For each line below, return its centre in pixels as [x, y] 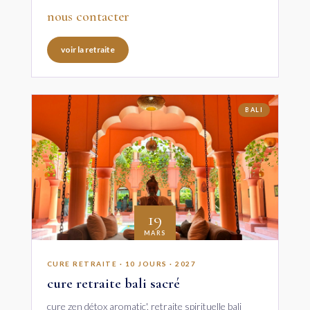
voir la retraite [88, 49]
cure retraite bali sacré [113, 283]
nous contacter [88, 16]
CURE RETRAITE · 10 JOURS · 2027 [121, 263]
